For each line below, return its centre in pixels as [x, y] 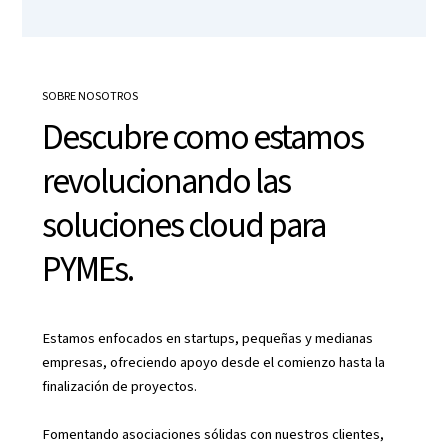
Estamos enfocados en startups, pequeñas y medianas [207, 339]
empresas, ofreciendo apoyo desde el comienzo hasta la [213, 363]
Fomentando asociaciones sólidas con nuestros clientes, [212, 435]
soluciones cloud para [183, 226]
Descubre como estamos [202, 138]
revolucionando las [165, 182]
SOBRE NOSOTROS [89, 97]
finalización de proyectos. [119, 387]
